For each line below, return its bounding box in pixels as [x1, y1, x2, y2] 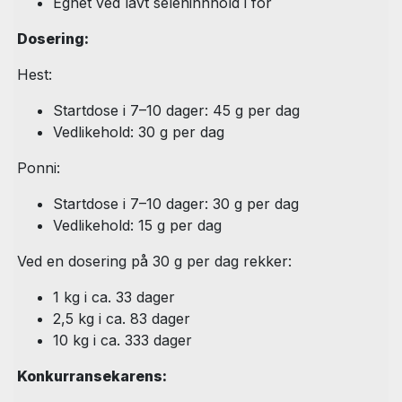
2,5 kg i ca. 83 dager [53, 310, 190, 328]
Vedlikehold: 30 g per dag [53, 123, 224, 142]
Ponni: [17, 159, 60, 178]
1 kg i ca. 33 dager [53, 288, 175, 307]
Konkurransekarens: [17, 367, 167, 386]
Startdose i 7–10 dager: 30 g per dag [53, 195, 299, 214]
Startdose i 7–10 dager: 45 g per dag [53, 101, 300, 120]
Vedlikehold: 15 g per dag [53, 216, 222, 235]
